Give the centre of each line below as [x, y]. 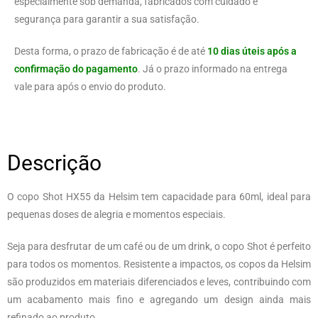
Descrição [54, 163]
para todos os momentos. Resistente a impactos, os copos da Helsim [159, 264]
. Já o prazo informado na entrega [213, 69]
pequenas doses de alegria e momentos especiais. [116, 215]
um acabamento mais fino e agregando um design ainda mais [159, 300]
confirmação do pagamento [76, 69]
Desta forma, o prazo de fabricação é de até [111, 51]
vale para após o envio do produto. [90, 87]
